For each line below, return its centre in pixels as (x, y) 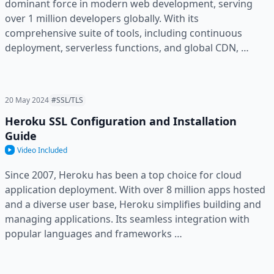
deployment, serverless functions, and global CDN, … (127, 47)
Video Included (42, 150)
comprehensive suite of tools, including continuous (124, 33)
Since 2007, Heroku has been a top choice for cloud (123, 175)
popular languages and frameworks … (94, 233)
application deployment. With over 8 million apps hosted (135, 189)
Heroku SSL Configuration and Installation (121, 121)
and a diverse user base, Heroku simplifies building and (133, 204)
